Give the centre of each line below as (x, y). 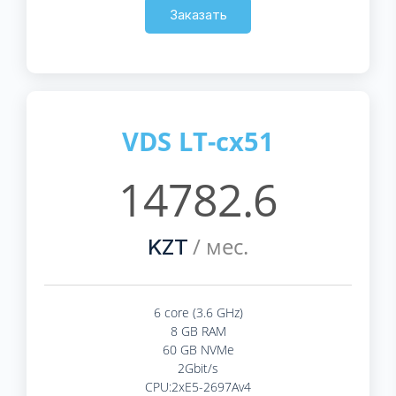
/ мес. (218, 246)
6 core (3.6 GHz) (198, 312)
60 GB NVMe (198, 349)
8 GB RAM (198, 331)
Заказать (198, 14)
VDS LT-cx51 (198, 141)
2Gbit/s (198, 368)
